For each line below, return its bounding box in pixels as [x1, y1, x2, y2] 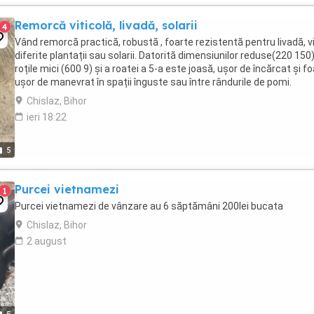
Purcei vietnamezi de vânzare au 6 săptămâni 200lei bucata [15, 200, 283, 212]
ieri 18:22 [27, 111, 67, 123]
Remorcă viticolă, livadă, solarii [15, 18, 198, 32]
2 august [27, 235, 67, 247]
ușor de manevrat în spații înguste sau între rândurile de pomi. [15, 76, 292, 88]
